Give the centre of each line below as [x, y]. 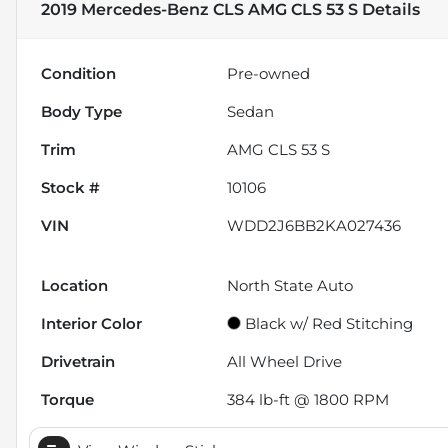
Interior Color [91, 323]
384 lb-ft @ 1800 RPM [308, 399]
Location [74, 285]
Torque [67, 399]
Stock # [70, 187]
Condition [78, 73]
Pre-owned [269, 73]
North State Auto [290, 285]
